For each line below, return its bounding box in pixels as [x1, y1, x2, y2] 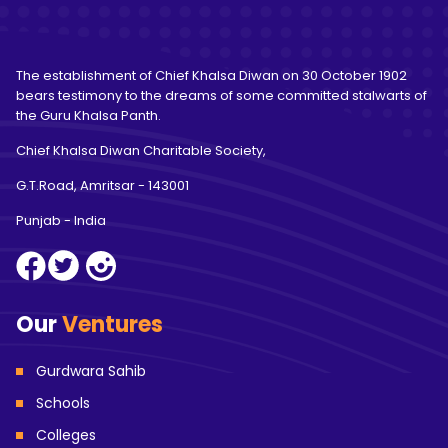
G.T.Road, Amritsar [16, 175, 135, 195]
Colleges [36, 424, 96, 445]
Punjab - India [16, 210, 106, 230]
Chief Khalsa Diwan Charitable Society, [16, 140, 266, 160]
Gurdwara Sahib [36, 360, 146, 381]
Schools [36, 392, 90, 413]
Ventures [62, 308, 163, 340]
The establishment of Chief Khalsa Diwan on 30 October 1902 [16, 65, 407, 85]
